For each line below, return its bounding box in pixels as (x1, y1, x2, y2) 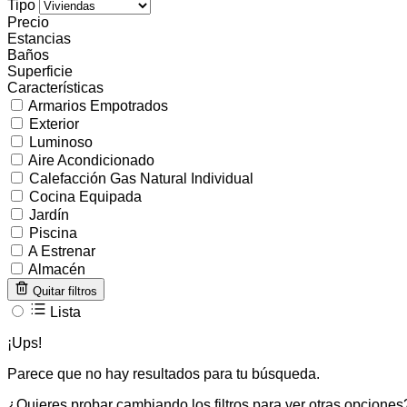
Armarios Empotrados (28, 97, 168, 114)
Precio (7, 14, 49, 30)
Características (7, 79, 104, 95)
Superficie (7, 63, 73, 79)
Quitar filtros (33, 283, 97, 298)
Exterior (29, 115, 79, 132)
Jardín (29, 206, 69, 223)
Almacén (28, 261, 85, 277)
